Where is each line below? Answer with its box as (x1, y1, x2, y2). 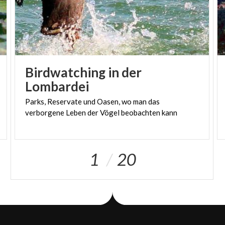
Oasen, (97, 97, 121, 106)
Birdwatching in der (25, 64, 142, 81)
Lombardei (25, 78, 89, 95)
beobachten (121, 108, 161, 118)
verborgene (25, 108, 65, 118)
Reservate (47, 97, 82, 106)
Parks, (25, 97, 46, 106)
